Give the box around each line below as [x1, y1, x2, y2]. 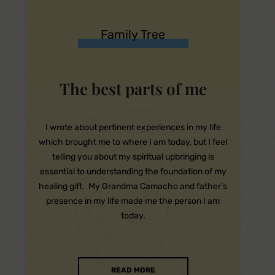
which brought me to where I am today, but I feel [39, 136, 227, 147]
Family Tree [101, 26, 165, 42]
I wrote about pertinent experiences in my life [45, 122, 221, 133]
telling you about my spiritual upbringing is [52, 151, 214, 162]
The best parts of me [59, 77, 207, 99]
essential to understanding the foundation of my [39, 166, 227, 177]
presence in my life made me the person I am [46, 195, 220, 206]
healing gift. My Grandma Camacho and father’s [39, 180, 227, 192]
